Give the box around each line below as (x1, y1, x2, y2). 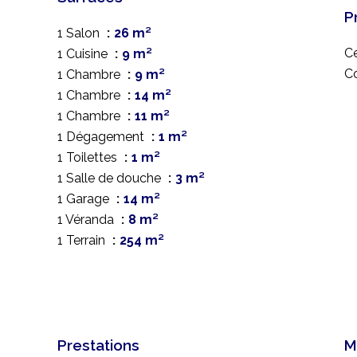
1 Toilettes (57, 150, 120, 165)
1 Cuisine (57, 46, 111, 61)
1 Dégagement (57, 129, 147, 144)
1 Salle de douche (57, 171, 164, 186)
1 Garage (57, 191, 112, 206)
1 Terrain (57, 233, 108, 248)
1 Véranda (57, 212, 117, 227)
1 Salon (57, 25, 103, 41)
